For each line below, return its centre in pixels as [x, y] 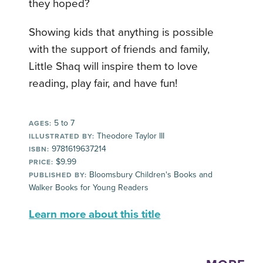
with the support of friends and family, [119, 49]
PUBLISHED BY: [58, 175]
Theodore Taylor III [130, 136]
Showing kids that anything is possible [122, 32]
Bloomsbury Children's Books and [150, 174]
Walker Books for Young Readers [89, 187]
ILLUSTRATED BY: [62, 136]
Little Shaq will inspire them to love [114, 66]
